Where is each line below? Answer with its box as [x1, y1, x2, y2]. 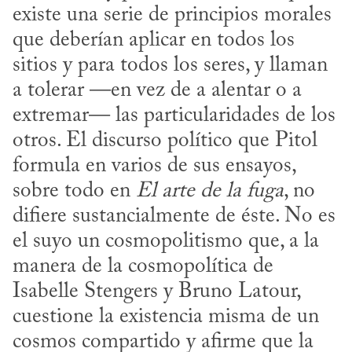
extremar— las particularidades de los [13, 104, 335, 126]
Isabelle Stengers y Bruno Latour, [13, 280, 300, 302]
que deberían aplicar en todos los [13, 29, 295, 51]
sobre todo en [13, 180, 136, 202]
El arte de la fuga [136, 180, 284, 202]
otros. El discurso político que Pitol [13, 130, 317, 152]
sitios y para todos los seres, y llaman [13, 54, 328, 76]
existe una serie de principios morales [13, 4, 332, 26]
